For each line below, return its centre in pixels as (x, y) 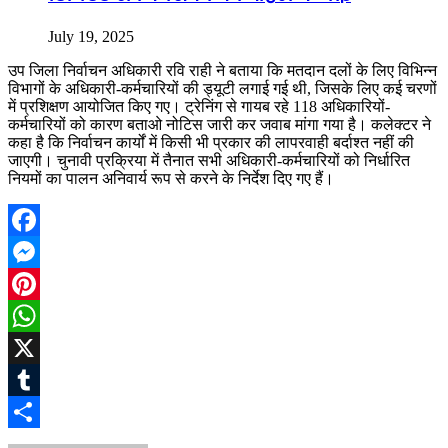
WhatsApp (42, 347)
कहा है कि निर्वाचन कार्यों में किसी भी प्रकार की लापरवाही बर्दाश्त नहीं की (211, 142)
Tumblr (31, 411)
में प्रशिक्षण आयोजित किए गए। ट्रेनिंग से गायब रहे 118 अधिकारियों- (199, 106)
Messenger (42, 283)
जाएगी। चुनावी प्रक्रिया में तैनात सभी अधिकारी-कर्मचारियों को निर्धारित (209, 160)
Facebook (39, 251)
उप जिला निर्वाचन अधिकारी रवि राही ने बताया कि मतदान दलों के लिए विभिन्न (222, 70)
